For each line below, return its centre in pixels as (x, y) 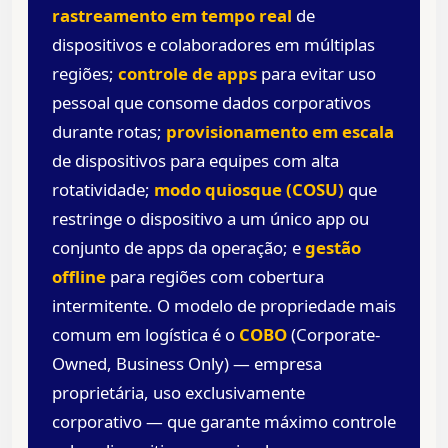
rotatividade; (103, 190)
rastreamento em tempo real (172, 16)
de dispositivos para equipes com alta (195, 161)
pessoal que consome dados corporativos (211, 103)
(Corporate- (333, 335)
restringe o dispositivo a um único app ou (210, 219)
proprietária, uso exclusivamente (178, 393)
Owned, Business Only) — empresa (187, 364)
